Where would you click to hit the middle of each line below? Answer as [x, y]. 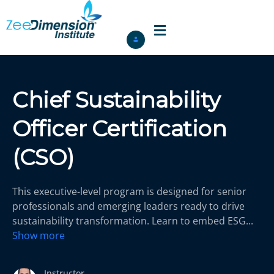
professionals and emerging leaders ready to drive [128, 206]
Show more [39, 235]
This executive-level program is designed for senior [129, 191]
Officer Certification [120, 128]
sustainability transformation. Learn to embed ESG [130, 221]
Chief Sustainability [117, 100]
